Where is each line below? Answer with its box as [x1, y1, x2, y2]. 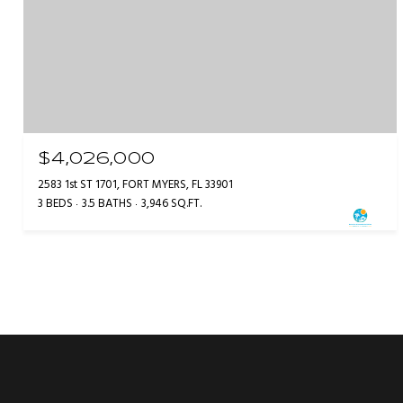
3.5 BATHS [82, 193, 132, 213]
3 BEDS [38, 193, 73, 213]
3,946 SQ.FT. [141, 193, 201, 213]
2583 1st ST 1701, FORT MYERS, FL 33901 [38, 175, 233, 194]
